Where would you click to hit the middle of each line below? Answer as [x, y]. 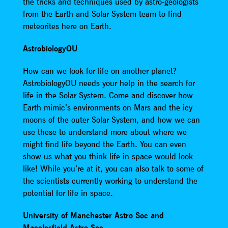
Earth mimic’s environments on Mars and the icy [107, 107]
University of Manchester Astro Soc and [93, 215]
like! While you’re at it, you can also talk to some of [113, 168]
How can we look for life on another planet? [99, 70]
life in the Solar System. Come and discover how [108, 95]
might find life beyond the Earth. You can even [104, 144]
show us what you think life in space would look [108, 156]
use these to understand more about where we [105, 132]
